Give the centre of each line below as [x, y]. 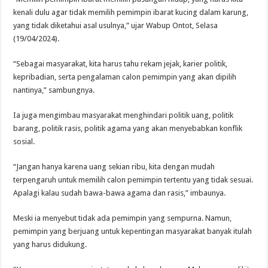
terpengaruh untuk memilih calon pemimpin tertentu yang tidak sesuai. [133, 180]
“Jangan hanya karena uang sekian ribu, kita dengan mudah [114, 167]
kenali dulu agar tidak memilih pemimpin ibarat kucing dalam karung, [131, 13]
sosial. [24, 142]
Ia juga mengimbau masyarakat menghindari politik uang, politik [124, 115]
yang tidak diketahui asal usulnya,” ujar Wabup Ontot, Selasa [116, 26]
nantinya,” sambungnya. [54, 90]
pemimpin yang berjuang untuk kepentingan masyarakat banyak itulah [133, 232]
